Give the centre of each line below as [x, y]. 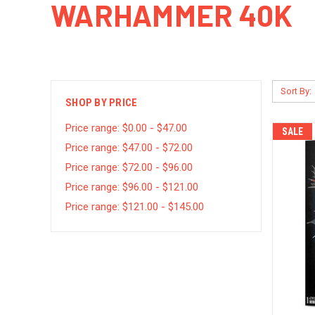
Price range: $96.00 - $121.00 [132, 187]
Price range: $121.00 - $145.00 [135, 206]
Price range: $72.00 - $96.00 [129, 167]
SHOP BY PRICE [102, 103]
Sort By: [296, 91]
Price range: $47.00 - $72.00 [129, 147]
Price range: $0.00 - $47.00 [126, 128]
